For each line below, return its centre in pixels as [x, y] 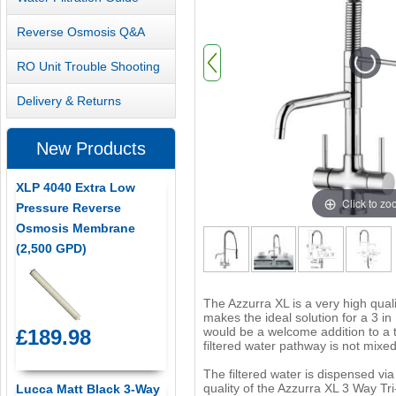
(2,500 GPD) [51, 249]
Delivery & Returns [69, 100]
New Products [91, 149]
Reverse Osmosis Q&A [81, 31]
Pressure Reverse [68, 208]
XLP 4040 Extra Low [75, 188]
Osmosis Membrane [75, 228]
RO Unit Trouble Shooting [89, 66]
